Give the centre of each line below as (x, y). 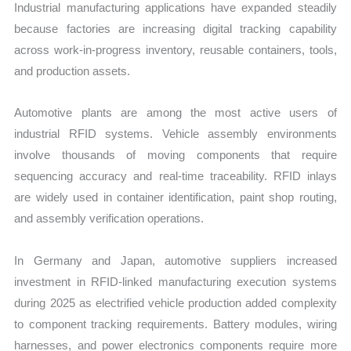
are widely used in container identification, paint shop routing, (175, 197)
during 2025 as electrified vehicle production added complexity (175, 302)
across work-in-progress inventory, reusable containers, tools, (175, 50)
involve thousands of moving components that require (175, 155)
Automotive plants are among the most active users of (175, 113)
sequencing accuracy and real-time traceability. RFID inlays (175, 176)
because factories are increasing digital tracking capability (175, 29)
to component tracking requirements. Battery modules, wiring (175, 324)
